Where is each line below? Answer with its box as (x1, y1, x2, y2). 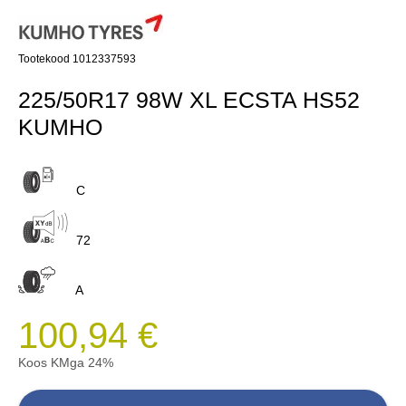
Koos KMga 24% (18, 354, 113, 370)
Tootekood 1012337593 (18, 52, 136, 65)
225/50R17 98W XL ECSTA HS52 (18, 86, 360, 112)
